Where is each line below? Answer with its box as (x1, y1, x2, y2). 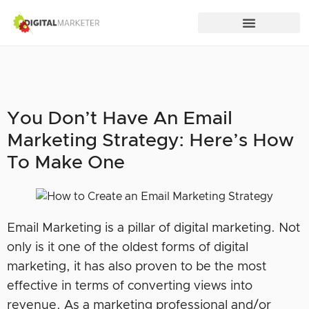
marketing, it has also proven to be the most (7, 261, 266, 273)
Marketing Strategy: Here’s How (7, 132, 294, 150)
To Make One (7, 154, 125, 172)
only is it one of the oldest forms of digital (7, 241, 248, 254)
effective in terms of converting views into (7, 280, 252, 292)
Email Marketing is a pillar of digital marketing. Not (7, 222, 300, 235)
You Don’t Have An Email (7, 110, 232, 128)
